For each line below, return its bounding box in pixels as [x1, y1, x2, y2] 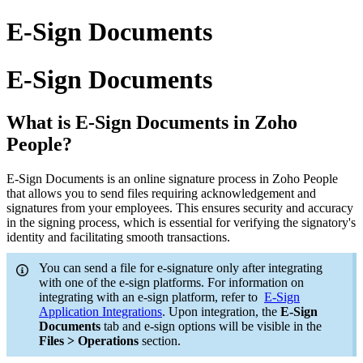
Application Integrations [39, 305, 162, 319]
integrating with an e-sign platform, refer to [39, 290, 264, 305]
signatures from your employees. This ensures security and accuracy [6, 201, 353, 216]
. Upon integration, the [162, 305, 280, 319]
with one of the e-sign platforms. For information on [39, 275, 304, 290]
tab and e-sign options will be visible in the [100, 319, 322, 334]
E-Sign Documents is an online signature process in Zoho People [6, 172, 338, 186]
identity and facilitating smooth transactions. [6, 230, 230, 245]
